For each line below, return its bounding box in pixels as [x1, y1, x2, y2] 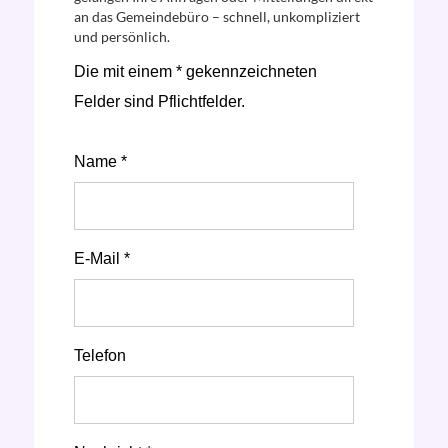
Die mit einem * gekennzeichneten [73, 63, 317, 80]
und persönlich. [73, 28, 170, 45]
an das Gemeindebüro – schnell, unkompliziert [73, 8, 360, 25]
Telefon [73, 347, 126, 364]
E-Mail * [73, 250, 130, 267]
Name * [73, 153, 127, 170]
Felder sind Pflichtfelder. [73, 93, 245, 110]
